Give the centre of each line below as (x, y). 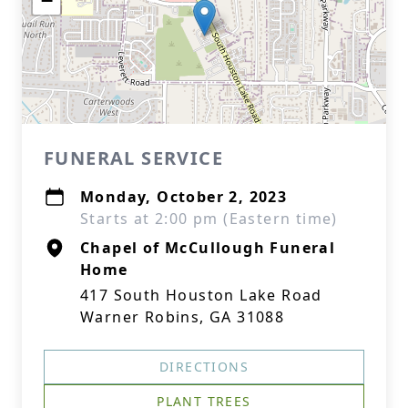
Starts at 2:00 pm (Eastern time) (209, 219)
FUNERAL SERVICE (133, 158)
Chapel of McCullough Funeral (208, 248)
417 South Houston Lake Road (201, 295)
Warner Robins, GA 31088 (183, 317)
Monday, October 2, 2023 (184, 197)
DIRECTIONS (204, 367)
